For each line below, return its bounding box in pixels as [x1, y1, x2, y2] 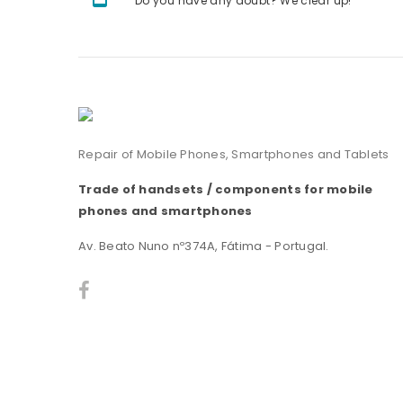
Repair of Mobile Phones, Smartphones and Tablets [78, 146, 390, 164]
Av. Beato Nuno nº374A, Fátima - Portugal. [78, 237, 329, 255]
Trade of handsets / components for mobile [78, 181, 373, 199]
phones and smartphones [78, 202, 253, 220]
